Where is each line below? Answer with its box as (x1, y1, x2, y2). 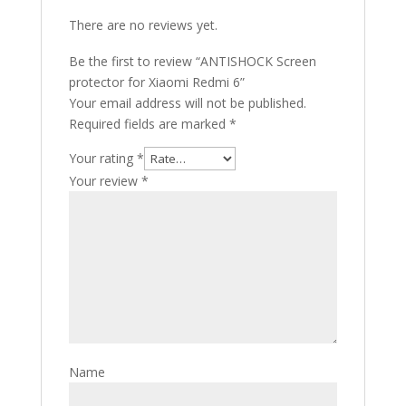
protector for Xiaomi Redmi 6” (68, 72, 245, 91)
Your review (68, 171, 141, 189)
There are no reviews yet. (68, 15, 217, 34)
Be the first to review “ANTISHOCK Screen (68, 52, 316, 70)
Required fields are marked (68, 114, 229, 132)
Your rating (68, 149, 137, 167)
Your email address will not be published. (68, 93, 306, 111)
